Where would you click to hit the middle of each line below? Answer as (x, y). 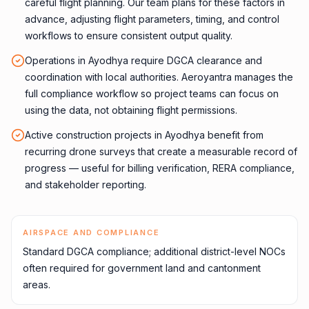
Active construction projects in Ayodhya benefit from (144, 135)
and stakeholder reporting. (86, 185)
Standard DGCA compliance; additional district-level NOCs (154, 251)
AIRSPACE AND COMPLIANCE (91, 232)
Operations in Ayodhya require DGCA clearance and (143, 60)
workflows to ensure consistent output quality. (129, 36)
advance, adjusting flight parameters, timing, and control (152, 19)
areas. (37, 285)
